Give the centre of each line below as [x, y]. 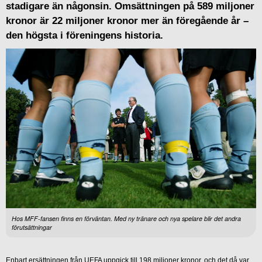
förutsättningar [32, 227]
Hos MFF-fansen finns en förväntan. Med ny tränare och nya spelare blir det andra [126, 218]
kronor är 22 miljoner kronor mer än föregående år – [127, 20]
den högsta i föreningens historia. [85, 35]
